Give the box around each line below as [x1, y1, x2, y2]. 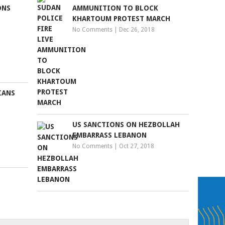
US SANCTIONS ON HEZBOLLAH [72, 121, 180, 129]
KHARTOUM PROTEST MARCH [72, 15, 171, 23]
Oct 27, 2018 [119, 143, 155, 150]
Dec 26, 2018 [119, 26, 155, 33]
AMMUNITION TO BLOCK [72, 4, 159, 12]
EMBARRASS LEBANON [72, 131, 147, 139]
